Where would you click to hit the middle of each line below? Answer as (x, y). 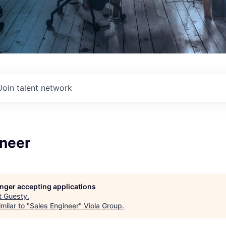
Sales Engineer (54, 206)
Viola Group (103, 206)
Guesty (15, 196)
